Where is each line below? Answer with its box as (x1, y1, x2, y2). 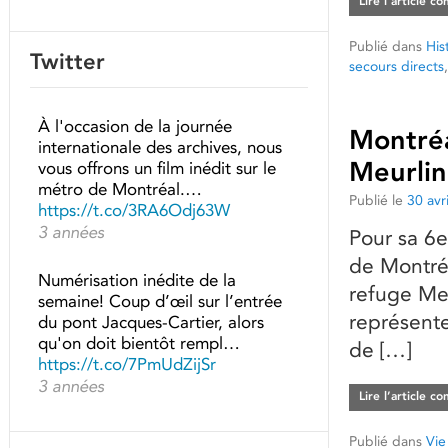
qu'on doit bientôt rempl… (38, 333, 240, 353)
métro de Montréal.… (38, 179, 202, 199)
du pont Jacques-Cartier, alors (38, 312, 264, 332)
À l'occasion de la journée (38, 116, 232, 136)
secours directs (349, 57, 444, 75)
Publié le (349, 191, 403, 209)
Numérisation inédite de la (38, 270, 236, 290)
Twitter (30, 48, 105, 75)
